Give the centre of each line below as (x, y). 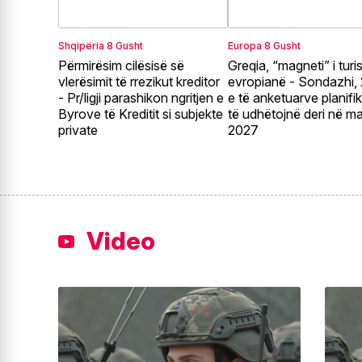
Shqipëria (81, 46)
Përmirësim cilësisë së (121, 66)
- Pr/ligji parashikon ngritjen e (141, 98)
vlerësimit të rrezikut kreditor (139, 82)
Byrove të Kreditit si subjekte (141, 114)
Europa (245, 46)
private (78, 130)
